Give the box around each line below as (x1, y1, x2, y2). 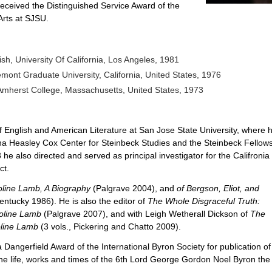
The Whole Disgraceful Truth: (147, 195, 260, 206)
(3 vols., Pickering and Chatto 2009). (40, 221, 181, 231)
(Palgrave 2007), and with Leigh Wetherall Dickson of (41, 208, 250, 219)
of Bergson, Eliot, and (176, 183, 259, 193)
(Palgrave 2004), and (90, 183, 177, 193)
